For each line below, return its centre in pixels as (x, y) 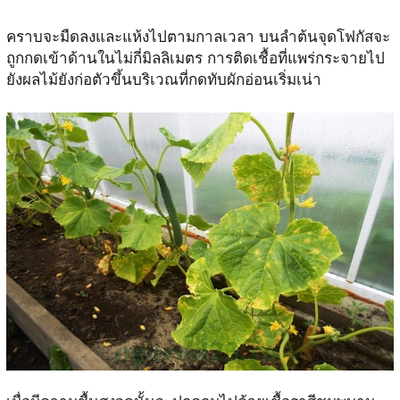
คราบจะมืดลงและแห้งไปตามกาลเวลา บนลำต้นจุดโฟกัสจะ (198, 37)
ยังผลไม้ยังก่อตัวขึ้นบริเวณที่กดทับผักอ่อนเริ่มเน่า (163, 79)
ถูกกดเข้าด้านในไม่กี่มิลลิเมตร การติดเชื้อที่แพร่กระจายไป (195, 58)
